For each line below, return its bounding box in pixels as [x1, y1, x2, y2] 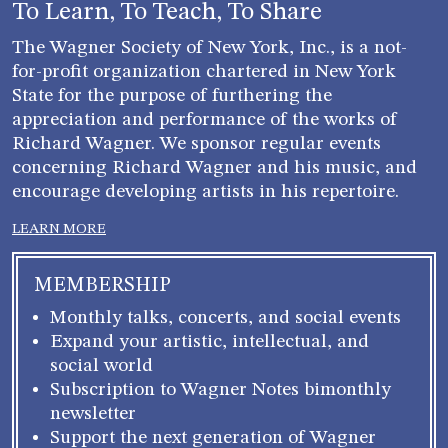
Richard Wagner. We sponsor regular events [12, 134, 381, 155]
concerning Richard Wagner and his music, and [12, 158, 417, 179]
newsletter [50, 404, 136, 425]
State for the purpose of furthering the [12, 86, 332, 107]
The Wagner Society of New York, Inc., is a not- [12, 38, 407, 59]
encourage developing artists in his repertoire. [12, 182, 399, 203]
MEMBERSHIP [34, 276, 171, 297]
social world [50, 356, 153, 377]
